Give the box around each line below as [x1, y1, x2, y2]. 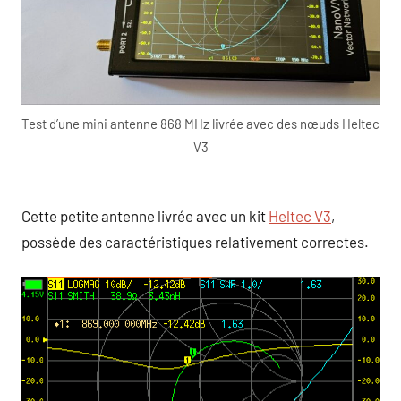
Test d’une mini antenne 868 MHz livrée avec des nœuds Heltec [21, 115, 380, 132]
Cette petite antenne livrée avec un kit [21, 206, 269, 225]
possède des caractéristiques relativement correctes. [21, 232, 369, 251]
